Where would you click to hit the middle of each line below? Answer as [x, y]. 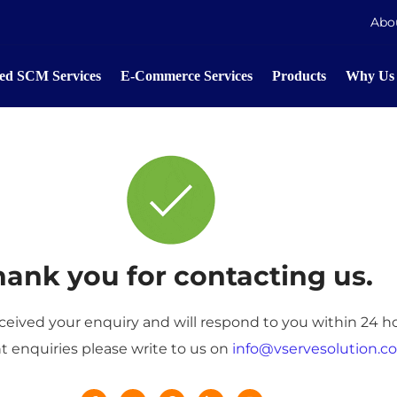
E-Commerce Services [186, 76]
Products [299, 76]
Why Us [370, 76]
